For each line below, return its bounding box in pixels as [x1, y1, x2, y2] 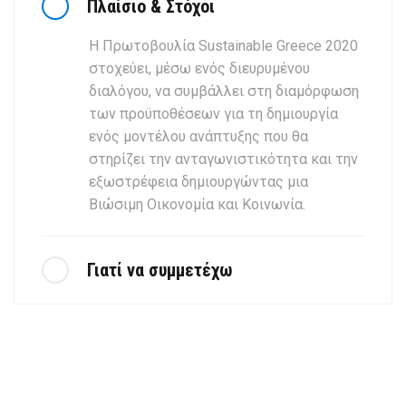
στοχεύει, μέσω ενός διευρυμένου [89, 59, 310, 77]
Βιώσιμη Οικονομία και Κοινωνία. [89, 195, 305, 213]
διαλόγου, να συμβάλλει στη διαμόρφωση [89, 82, 359, 100]
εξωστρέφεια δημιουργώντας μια [89, 172, 308, 190]
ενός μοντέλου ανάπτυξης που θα [89, 127, 308, 145]
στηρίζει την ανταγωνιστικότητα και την [89, 150, 358, 168]
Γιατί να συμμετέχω [87, 258, 233, 281]
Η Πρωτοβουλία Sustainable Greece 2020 [89, 36, 358, 54]
